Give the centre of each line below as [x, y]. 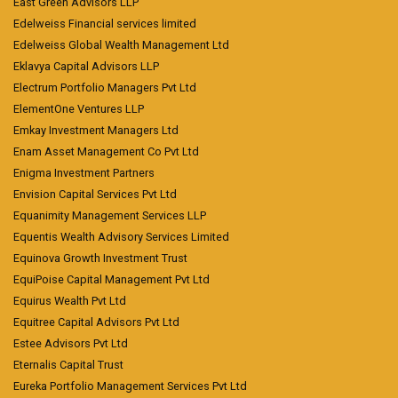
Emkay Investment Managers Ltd [96, 131]
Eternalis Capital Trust [68, 365]
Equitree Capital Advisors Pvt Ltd [96, 322]
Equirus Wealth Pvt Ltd [70, 301]
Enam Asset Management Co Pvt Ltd [106, 152]
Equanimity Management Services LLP [110, 216]
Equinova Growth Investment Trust [100, 259]
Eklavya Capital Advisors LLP [86, 67]
